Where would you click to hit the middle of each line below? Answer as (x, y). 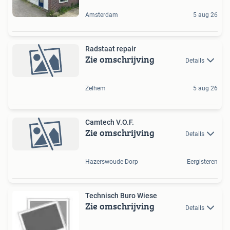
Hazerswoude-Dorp (112, 162)
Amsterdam (102, 15)
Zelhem (95, 88)
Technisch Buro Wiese (121, 196)
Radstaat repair (111, 49)
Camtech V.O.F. (110, 122)
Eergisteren (202, 162)
